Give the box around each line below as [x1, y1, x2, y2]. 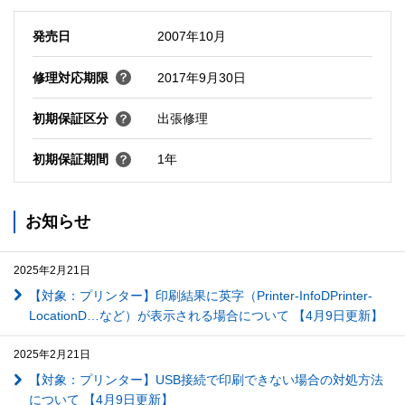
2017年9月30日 [156, 70, 246, 85]
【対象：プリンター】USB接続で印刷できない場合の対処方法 [28, 372, 383, 388]
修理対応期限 [32, 70, 108, 85]
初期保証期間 [32, 152, 108, 167]
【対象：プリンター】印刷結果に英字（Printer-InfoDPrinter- [28, 287, 372, 303]
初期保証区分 [32, 111, 108, 127]
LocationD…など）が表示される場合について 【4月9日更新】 [28, 307, 383, 323]
